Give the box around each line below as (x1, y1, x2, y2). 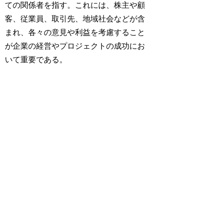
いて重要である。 (5, 55, 68, 64)
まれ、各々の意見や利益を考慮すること (5, 28, 145, 36)
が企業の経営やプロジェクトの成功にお (5, 41, 145, 50)
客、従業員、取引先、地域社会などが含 (5, 14, 145, 23)
